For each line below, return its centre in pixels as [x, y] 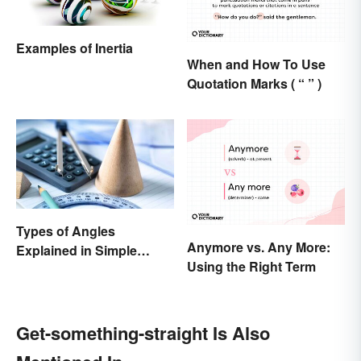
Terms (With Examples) [86, 269]
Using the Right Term [251, 266]
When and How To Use [256, 64]
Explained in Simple [77, 250]
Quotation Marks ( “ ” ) [254, 84]
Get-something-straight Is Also [143, 332]
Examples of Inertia [75, 48]
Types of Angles [66, 230]
